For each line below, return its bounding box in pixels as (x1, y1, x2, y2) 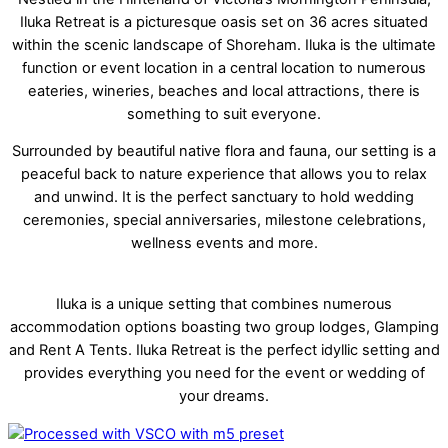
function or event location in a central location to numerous (22, 58, 426, 77)
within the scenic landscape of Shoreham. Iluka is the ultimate (12, 35, 436, 54)
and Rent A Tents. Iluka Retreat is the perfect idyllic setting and (8, 340, 440, 359)
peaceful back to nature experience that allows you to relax (21, 165, 427, 184)
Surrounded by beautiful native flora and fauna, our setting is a (12, 142, 436, 161)
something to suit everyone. (127, 104, 321, 123)
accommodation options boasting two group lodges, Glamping (9, 317, 439, 336)
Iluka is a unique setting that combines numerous (56, 294, 392, 313)
